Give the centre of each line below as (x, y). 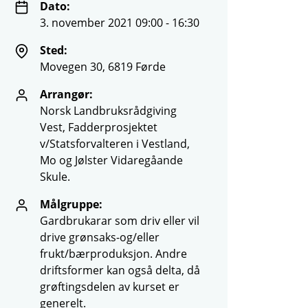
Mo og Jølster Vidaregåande (111, 160)
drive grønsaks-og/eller (100, 237)
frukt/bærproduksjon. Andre (113, 253)
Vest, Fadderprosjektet (99, 127)
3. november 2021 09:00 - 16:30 (120, 22)
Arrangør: (66, 94)
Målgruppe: (71, 204)
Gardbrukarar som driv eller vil (120, 220)
